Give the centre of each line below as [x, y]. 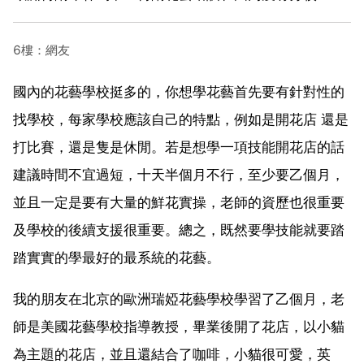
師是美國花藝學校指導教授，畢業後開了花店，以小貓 [179, 326]
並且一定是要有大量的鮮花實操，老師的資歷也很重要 [179, 202]
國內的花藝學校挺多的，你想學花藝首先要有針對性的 [179, 91]
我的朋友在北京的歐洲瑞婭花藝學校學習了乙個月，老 [179, 299]
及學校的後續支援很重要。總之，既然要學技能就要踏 [179, 230]
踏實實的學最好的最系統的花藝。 [117, 257]
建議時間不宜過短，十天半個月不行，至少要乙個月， [179, 174]
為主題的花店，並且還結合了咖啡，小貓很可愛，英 [172, 354]
